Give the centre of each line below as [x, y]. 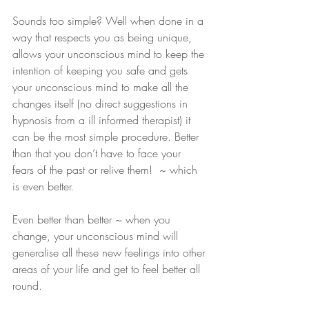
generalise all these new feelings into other [110, 252]
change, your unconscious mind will [97, 236]
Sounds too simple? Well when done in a [110, 21]
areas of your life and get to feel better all [108, 269]
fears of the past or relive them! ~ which [107, 170]
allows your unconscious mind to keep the [110, 54]
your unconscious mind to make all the [102, 87]
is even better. [45, 186]
